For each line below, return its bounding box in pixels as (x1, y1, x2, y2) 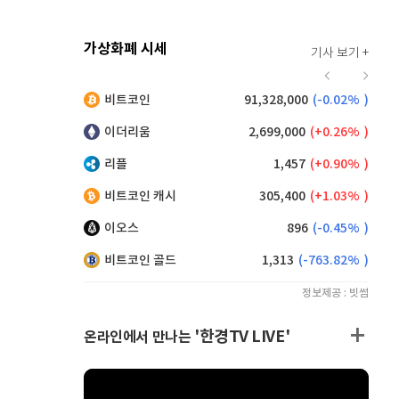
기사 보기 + (311, 46, 369, 61)
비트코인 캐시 (104, 189, 176, 204)
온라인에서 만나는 (84, 329, 194, 346)
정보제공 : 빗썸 (302, 287, 369, 299)
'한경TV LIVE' (194, 327, 290, 346)
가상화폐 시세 (84, 40, 167, 58)
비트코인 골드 (104, 253, 176, 268)
